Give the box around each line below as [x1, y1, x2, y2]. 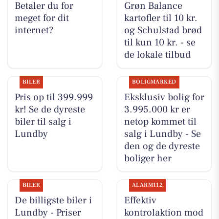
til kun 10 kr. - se [124, 36, 196, 49]
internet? [14, 24, 53, 37]
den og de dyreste [124, 139, 200, 153]
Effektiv [124, 194, 156, 207]
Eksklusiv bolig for [124, 90, 204, 104]
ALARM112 [131, 181, 163, 189]
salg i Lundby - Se [124, 127, 201, 140]
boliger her [124, 152, 172, 165]
